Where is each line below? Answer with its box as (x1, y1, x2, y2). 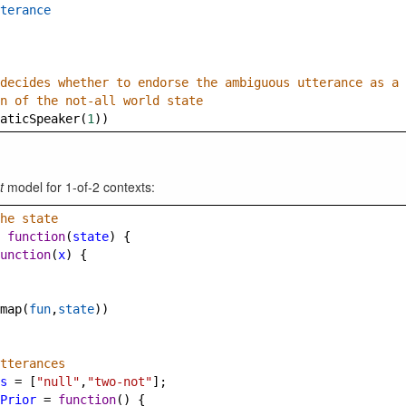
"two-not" (87, 374, 152, 389)
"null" (36, 374, 80, 389)
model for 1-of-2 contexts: (4, 178, 155, 196)
